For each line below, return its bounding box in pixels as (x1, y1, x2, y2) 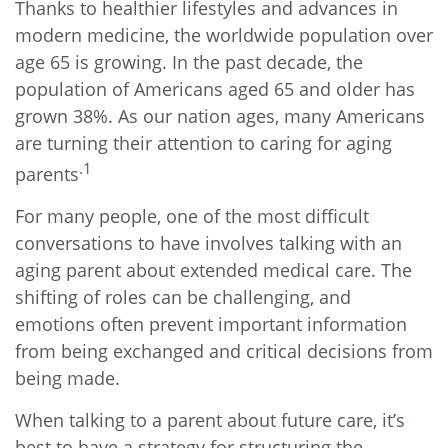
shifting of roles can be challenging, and (15, 285, 351, 309)
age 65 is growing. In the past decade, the (15, 50, 363, 74)
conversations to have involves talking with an (15, 231, 402, 255)
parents (15, 162, 79, 186)
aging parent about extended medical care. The (15, 258, 412, 282)
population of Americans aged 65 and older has (15, 77, 415, 101)
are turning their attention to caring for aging (15, 131, 392, 155)
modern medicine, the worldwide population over (15, 23, 433, 47)
